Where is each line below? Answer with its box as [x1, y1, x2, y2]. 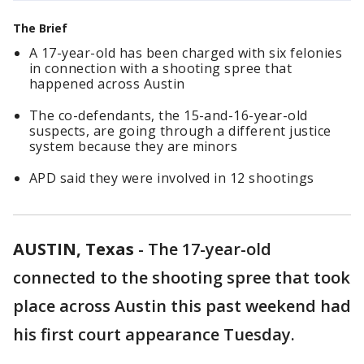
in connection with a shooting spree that [29, 59, 292, 77]
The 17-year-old [148, 238, 271, 260]
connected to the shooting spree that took [13, 266, 350, 288]
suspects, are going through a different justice [29, 122, 331, 140]
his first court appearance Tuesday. [13, 323, 299, 345]
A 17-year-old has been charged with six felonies [29, 44, 343, 62]
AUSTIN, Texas [13, 238, 134, 260]
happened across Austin [29, 75, 185, 93]
